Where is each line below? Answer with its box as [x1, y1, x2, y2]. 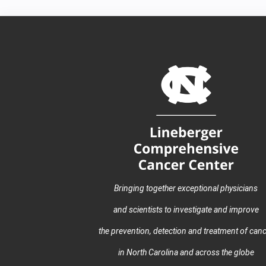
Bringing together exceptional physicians [114, 183, 258, 193]
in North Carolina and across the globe [118, 247, 254, 257]
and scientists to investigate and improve [113, 204, 259, 214]
